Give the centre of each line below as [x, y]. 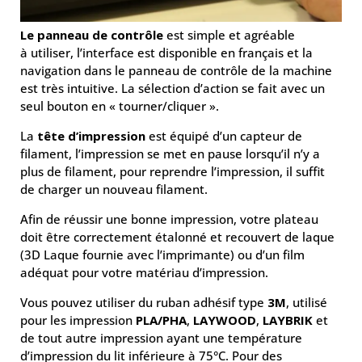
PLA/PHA [161, 320]
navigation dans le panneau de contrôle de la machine [176, 71]
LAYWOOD [225, 320]
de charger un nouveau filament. [114, 189]
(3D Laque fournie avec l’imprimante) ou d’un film [162, 255]
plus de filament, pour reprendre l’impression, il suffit [173, 172]
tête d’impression [91, 136]
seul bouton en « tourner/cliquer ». [120, 106]
